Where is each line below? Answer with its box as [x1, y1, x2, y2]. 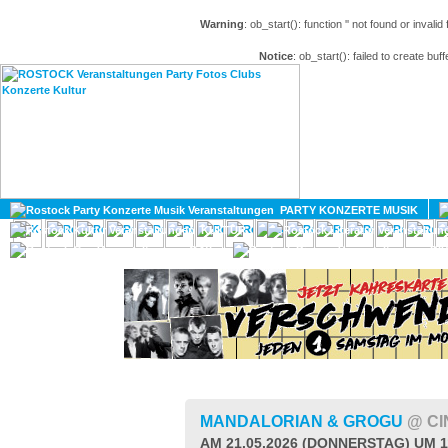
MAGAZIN [379, 177, 445, 193]
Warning [200, 18, 244, 30]
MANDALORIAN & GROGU [200, 413, 407, 430]
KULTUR [195, 224, 246, 236]
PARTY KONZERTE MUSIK [274, 204, 418, 216]
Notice [259, 50, 293, 62]
